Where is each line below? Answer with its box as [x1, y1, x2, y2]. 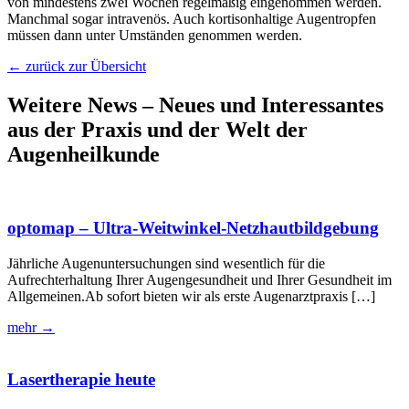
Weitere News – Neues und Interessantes [7, 92, 383, 117]
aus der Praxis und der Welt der [7, 117, 308, 142]
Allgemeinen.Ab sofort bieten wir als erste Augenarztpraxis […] [7, 288, 375, 305]
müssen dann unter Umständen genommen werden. [7, 26, 302, 43]
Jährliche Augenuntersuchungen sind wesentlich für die [7, 256, 325, 272]
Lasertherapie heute [7, 369, 155, 389]
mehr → [7, 320, 55, 336]
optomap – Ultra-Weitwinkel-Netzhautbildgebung [7, 218, 379, 238]
